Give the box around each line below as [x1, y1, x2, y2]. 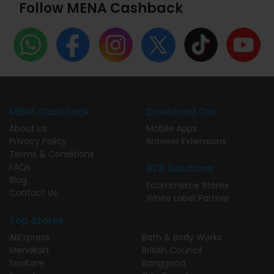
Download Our [146, 104, 217, 119]
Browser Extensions [146, 135, 226, 147]
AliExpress [9, 231, 50, 243]
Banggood [142, 256, 185, 269]
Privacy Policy [9, 135, 67, 147]
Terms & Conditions [9, 147, 94, 160]
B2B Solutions [146, 161, 213, 176]
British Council [142, 243, 202, 256]
